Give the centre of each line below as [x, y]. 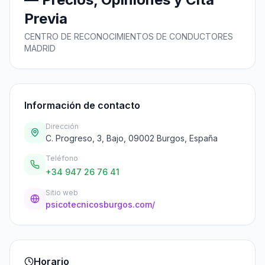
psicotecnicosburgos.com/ [100, 204]
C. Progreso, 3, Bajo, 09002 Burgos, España [132, 138]
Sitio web [62, 193]
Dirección [62, 126]
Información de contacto [82, 105]
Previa [46, 19]
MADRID [40, 48]
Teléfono [62, 158]
